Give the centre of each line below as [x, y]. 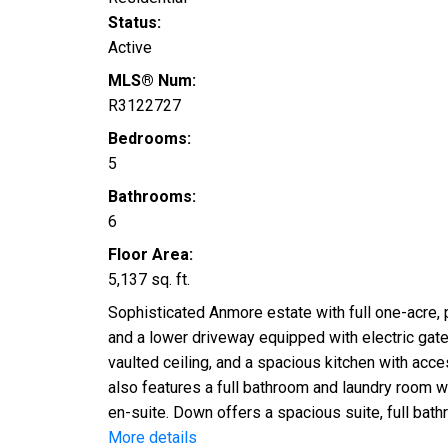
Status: [134, 23]
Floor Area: [150, 255]
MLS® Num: [151, 81]
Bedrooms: [149, 139]
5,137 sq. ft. [148, 280]
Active [129, 48]
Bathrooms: [151, 197]
